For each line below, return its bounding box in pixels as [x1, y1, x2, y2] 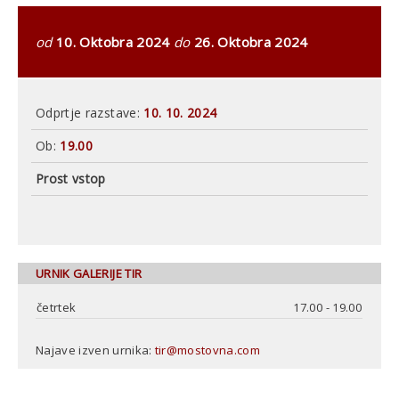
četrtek [37, 298, 77, 315]
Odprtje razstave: [36, 103, 144, 121]
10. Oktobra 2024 [56, 32, 170, 51]
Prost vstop [36, 169, 106, 187]
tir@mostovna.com [154, 341, 261, 358]
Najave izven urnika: [36, 341, 155, 358]
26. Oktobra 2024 [190, 32, 308, 51]
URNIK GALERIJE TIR [36, 265, 142, 281]
